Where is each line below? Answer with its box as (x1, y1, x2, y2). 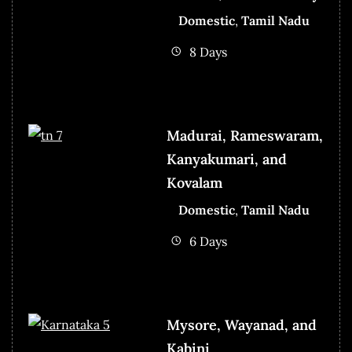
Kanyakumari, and (166, 149, 287, 168)
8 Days (189, 43, 227, 60)
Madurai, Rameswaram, (166, 126, 323, 145)
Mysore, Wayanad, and (166, 315, 317, 334)
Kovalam (166, 173, 222, 192)
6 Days (189, 233, 227, 249)
